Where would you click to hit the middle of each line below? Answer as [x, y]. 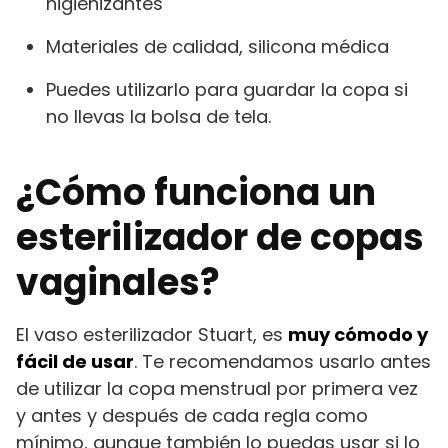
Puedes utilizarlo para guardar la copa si [227, 89]
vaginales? [118, 282]
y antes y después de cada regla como [192, 415]
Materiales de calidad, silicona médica [217, 46]
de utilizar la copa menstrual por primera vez [217, 388]
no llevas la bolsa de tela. [158, 116]
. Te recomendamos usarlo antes [282, 361]
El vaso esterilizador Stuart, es [152, 334]
